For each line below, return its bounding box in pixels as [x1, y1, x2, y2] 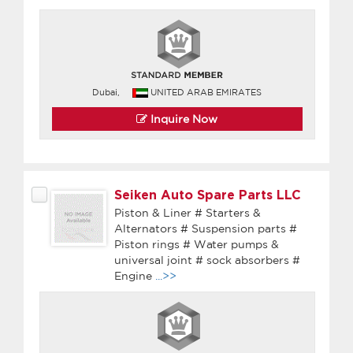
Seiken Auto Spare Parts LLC [114, 188, 301, 202]
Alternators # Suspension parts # [114, 221, 297, 235]
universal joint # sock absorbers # [114, 253, 300, 266]
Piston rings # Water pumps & [114, 237, 279, 251]
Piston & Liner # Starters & [114, 206, 261, 219]
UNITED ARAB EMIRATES [150, 87, 262, 97]
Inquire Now [147, 112, 218, 125]
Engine [114, 269, 155, 282]
